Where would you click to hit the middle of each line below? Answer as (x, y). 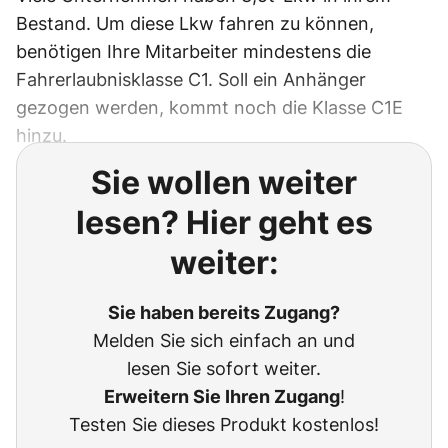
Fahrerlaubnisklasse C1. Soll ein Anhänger (191, 79)
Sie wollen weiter (224, 182)
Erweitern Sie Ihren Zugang (221, 396)
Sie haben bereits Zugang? (224, 312)
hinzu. (41, 135)
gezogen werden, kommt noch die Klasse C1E (209, 107)
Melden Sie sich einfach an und (224, 340)
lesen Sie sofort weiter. (224, 368)
